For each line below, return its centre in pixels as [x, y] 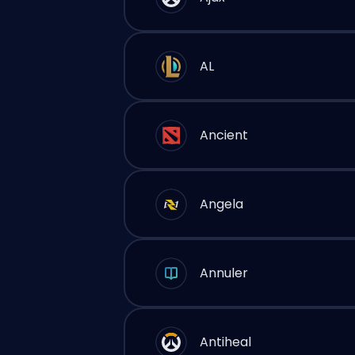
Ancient [224, 135]
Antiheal [225, 342]
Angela [221, 204]
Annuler [224, 273]
